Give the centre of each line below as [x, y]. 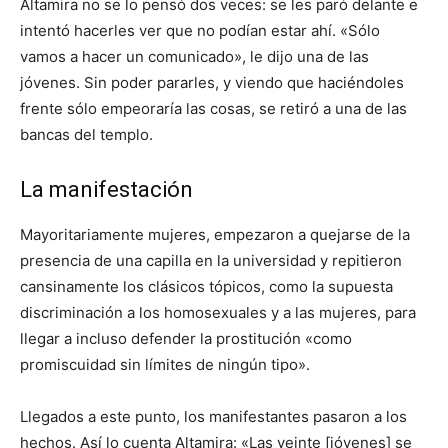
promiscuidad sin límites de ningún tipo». [165, 364]
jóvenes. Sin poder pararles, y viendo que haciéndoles [212, 82]
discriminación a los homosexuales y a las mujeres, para [218, 312]
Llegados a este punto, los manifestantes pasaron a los [213, 416]
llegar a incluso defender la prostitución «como [186, 338]
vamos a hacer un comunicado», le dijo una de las [194, 56]
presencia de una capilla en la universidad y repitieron [211, 260]
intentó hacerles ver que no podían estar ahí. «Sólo [200, 30]
